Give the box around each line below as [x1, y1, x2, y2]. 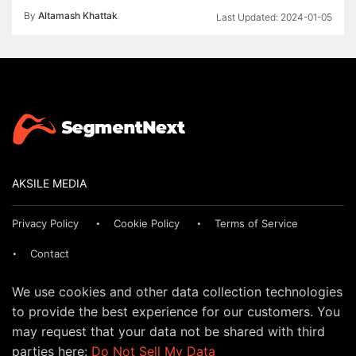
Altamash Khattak [38, 10, 118, 21]
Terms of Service [215, 216, 298, 230]
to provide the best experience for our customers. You [12, 303, 340, 319]
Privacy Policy [12, 216, 79, 230]
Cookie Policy [114, 216, 180, 230]
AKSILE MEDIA [12, 176, 87, 190]
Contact [30, 246, 69, 260]
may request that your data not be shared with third [12, 323, 325, 339]
